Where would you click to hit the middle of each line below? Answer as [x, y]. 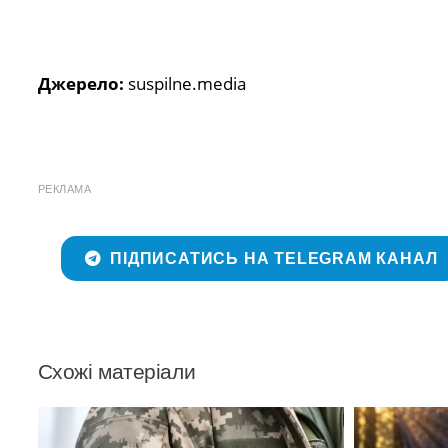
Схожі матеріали [116, 371]
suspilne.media [186, 84]
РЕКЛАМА [64, 188]
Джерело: [82, 84]
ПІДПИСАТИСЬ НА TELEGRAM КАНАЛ [274, 258]
